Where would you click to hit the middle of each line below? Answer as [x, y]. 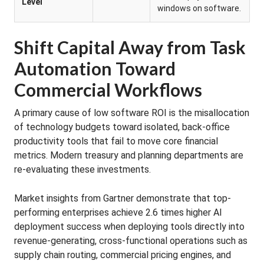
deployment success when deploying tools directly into [129, 227]
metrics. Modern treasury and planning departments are [129, 155]
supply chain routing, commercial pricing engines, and [123, 255]
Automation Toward [95, 68]
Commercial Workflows [108, 90]
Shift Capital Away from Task [130, 47]
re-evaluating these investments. [82, 169]
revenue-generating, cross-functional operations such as [131, 241]
